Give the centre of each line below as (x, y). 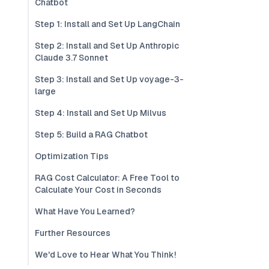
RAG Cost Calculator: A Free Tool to (107, 178)
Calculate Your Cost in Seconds (98, 190)
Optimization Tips (72, 156)
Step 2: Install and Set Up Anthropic (107, 46)
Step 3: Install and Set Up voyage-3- (109, 79)
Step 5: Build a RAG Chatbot (91, 134)
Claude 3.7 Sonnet (71, 58)
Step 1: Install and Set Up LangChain (107, 24)
